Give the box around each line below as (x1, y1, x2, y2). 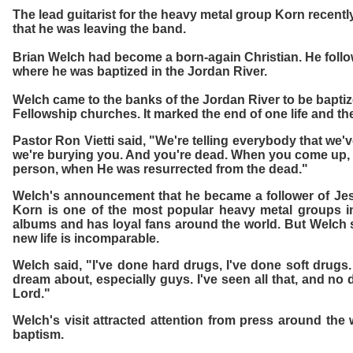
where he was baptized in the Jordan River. (13, 65, 267, 78)
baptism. (13, 328, 64, 341)
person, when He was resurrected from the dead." (13, 162, 308, 176)
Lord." (13, 287, 50, 300)
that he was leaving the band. (13, 22, 186, 35)
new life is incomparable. (13, 232, 159, 245)
